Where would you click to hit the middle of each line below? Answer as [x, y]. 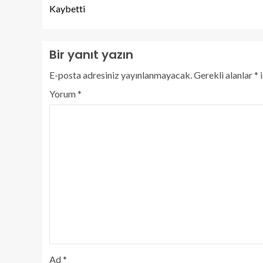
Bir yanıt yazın [91, 55]
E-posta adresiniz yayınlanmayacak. [121, 75]
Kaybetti [67, 9]
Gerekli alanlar [224, 75]
